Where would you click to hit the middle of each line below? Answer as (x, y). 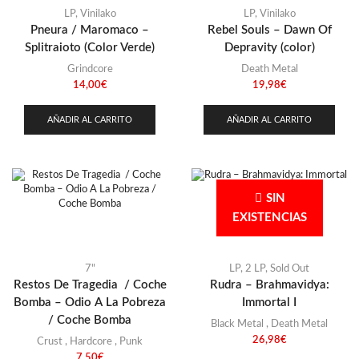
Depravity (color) (269, 48)
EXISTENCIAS (269, 218)
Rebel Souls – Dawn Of (269, 30)
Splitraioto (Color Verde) (90, 48)
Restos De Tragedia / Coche (90, 284)
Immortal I (269, 302)
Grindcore (90, 70)
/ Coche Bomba (90, 320)
